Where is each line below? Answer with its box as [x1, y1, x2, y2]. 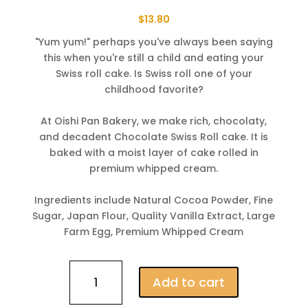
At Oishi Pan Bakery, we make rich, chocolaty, [41, 113, 267, 128]
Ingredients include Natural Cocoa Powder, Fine [34, 192, 274, 207]
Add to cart [153, 273, 225, 291]
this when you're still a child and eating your [43, 50, 265, 65]
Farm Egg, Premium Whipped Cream [64, 224, 244, 239]
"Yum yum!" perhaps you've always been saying [34, 34, 273, 49]
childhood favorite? [104, 82, 203, 96]
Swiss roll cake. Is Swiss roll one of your [55, 66, 252, 80]
